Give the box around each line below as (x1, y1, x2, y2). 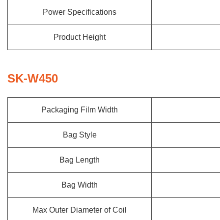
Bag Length (59, 156, 100, 164)
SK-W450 (7, 72, 58, 85)
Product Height (54, 33, 106, 41)
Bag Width (61, 181, 98, 189)
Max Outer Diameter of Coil (32, 206, 127, 214)
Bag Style (62, 131, 97, 139)
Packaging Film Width (41, 106, 118, 114)
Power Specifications (43, 8, 116, 16)
